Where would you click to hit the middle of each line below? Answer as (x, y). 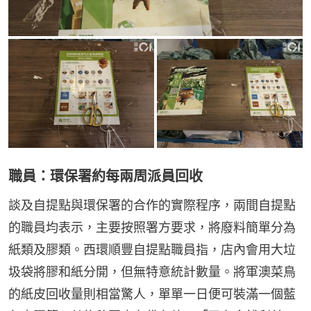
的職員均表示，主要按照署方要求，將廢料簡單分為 (152, 228)
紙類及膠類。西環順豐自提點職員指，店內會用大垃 (152, 250)
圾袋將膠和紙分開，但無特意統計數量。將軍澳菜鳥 (152, 272)
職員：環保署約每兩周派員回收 (106, 177)
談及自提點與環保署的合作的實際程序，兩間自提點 (152, 205)
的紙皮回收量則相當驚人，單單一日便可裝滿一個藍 (152, 294)
